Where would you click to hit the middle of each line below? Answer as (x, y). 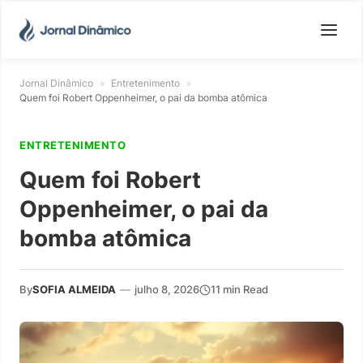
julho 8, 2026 (167, 289)
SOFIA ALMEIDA (74, 289)
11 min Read (239, 289)
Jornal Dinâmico (56, 83)
